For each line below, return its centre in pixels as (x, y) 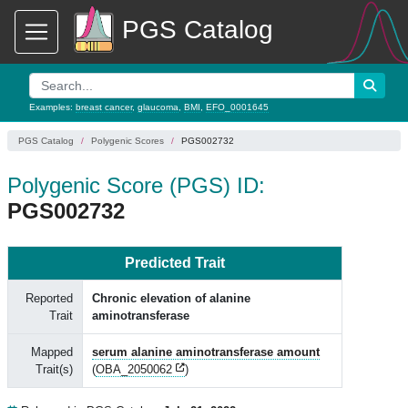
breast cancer (104, 107)
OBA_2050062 (134, 369)
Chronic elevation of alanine (171, 298)
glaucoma (158, 107)
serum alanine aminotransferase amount (206, 352)
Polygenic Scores (127, 141)
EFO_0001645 (237, 107)
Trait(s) (54, 369)
